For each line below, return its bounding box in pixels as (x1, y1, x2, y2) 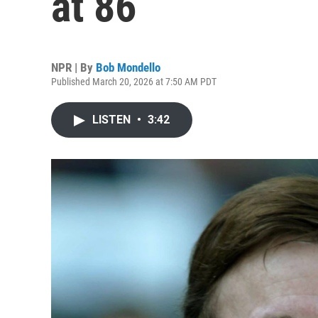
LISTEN (92, 113, 133, 126)
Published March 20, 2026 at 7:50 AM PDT (51, 76, 216, 87)
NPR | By (51, 60, 96, 75)
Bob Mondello (96, 60, 160, 75)
